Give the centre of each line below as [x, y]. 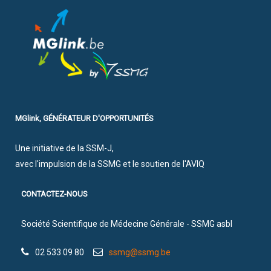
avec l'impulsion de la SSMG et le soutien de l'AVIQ [110, 164]
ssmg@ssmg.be [140, 252]
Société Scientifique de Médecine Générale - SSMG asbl [127, 224]
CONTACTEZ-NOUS [54, 194]
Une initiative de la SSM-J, [64, 148]
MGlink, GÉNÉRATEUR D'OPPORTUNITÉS [84, 118]
